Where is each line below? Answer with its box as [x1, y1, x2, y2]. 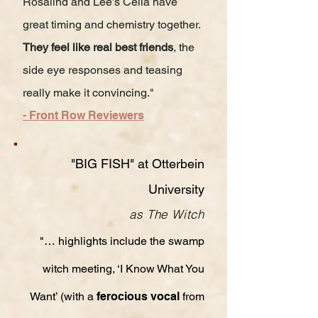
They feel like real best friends [23, 40, 173, 54]
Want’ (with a [30, 290, 97, 303]
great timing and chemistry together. [23, 18, 204, 31]
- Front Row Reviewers [23, 109, 144, 122]
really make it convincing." [23, 86, 154, 99]
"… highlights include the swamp [40, 234, 204, 248]
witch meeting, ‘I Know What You [43, 262, 204, 275]
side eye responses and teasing [23, 63, 182, 77]
